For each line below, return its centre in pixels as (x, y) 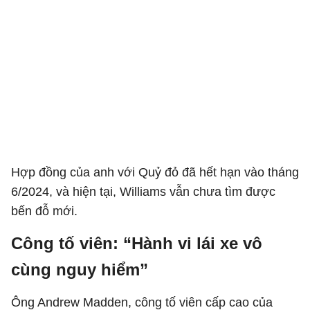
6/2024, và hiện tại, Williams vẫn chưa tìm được (143, 192)
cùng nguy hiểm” (80, 270)
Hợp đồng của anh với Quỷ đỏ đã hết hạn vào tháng (155, 172)
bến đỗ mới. (44, 211)
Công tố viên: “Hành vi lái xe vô (137, 243)
